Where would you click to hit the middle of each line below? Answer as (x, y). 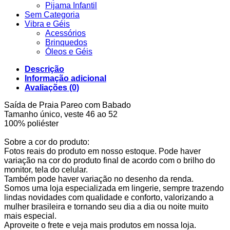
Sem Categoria (52, 15)
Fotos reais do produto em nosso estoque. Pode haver (102, 151)
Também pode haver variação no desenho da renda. (99, 179)
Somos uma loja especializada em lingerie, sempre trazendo (114, 188)
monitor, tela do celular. (46, 170)
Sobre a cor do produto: (47, 142)
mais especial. (30, 216)
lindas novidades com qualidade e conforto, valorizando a (109, 198)
